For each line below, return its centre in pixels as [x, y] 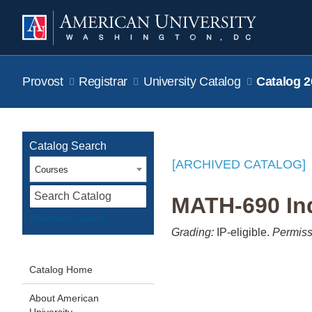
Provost [43, 81]
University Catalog [194, 81]
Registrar [103, 81]
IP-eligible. [243, 232]
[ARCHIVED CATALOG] [239, 164]
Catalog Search [68, 146]
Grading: [193, 232]
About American [64, 298]
